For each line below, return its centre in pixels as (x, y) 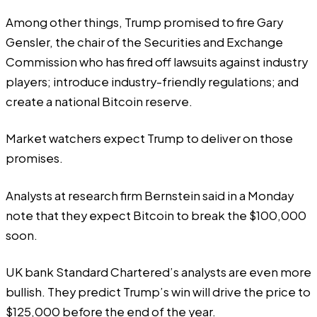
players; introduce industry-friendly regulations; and (152, 81)
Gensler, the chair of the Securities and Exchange (144, 42)
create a (30, 101)
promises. (34, 158)
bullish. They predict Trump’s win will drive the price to (158, 292)
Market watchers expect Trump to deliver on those (149, 139)
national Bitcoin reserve (122, 101)
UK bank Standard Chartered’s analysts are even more (158, 272)
